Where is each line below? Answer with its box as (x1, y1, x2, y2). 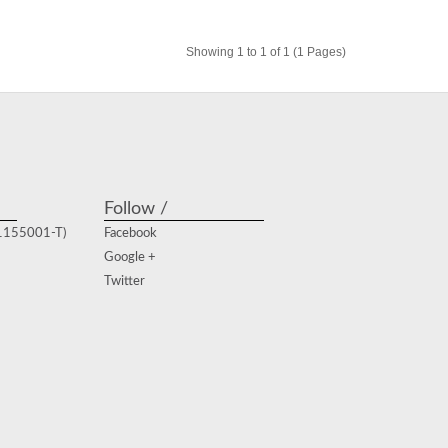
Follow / (104, 199, 168, 218)
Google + (104, 250, 156, 264)
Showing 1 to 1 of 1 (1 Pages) (186, 44, 346, 59)
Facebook (104, 226, 157, 240)
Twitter (104, 274, 145, 288)
